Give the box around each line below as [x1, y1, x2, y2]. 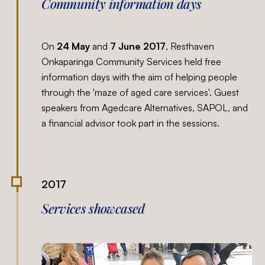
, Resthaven [166, 40, 215, 53]
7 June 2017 [110, 40, 166, 53]
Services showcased [41, 199, 145, 218]
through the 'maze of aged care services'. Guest [41, 86, 240, 99]
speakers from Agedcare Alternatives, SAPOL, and [41, 102, 248, 114]
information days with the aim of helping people [41, 71, 238, 83]
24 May [57, 40, 91, 53]
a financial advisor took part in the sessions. [41, 117, 220, 130]
